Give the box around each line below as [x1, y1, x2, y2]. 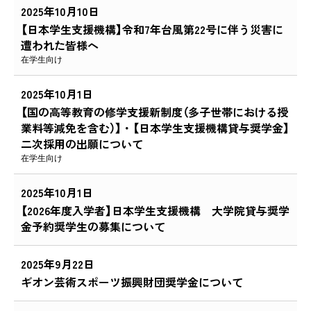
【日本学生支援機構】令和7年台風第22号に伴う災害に [21, 20, 283, 37]
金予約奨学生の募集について [21, 217, 165, 235]
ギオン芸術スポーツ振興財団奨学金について [21, 273, 243, 290]
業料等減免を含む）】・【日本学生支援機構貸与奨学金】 [21, 119, 289, 136]
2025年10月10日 [21, 2, 99, 19]
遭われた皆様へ [21, 36, 99, 53]
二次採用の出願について [21, 135, 143, 152]
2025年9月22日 [21, 255, 94, 272]
